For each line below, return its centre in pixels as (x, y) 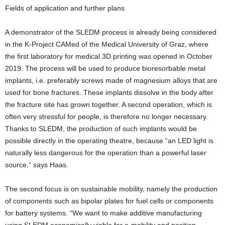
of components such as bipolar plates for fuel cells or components (109, 201)
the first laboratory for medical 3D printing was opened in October (109, 56)
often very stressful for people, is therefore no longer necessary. (106, 117)
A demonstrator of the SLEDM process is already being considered (111, 32)
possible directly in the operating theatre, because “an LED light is (109, 141)
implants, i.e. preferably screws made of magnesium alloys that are (111, 80)
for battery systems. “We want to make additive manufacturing (103, 213)
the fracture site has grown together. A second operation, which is (108, 104)
